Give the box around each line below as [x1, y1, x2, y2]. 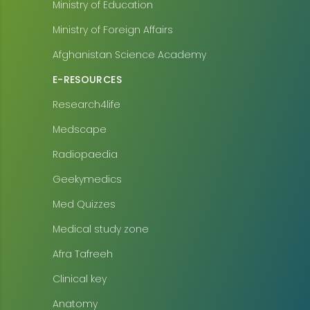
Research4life [53, 97, 120, 111]
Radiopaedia [53, 147, 118, 161]
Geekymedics [53, 172, 122, 186]
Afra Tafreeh [53, 246, 113, 261]
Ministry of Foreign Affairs [53, 22, 173, 37]
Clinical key [53, 271, 107, 286]
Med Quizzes [53, 197, 116, 211]
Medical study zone [53, 221, 149, 236]
